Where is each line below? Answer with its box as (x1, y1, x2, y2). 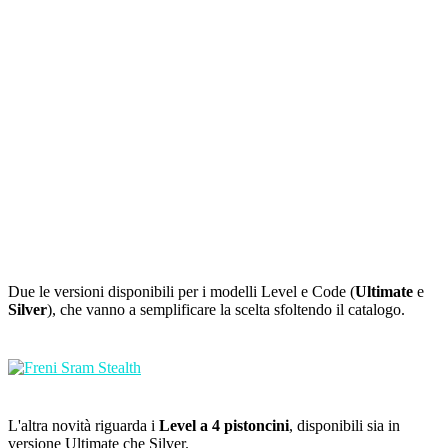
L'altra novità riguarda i (8, 417, 159, 435)
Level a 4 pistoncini (159, 417, 289, 435)
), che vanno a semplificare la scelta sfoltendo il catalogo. (47, 301, 405, 319)
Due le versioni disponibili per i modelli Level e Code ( (8, 283, 355, 301)
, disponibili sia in (289, 417, 400, 435)
